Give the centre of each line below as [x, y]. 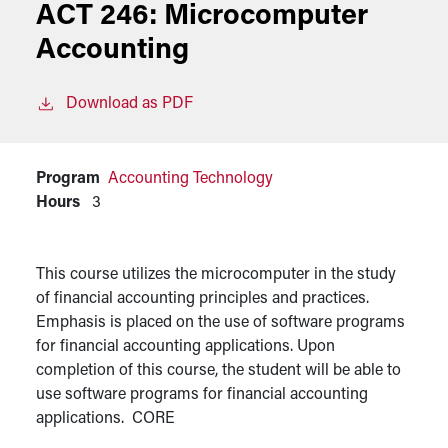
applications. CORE [105, 419]
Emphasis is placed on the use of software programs [220, 323]
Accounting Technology [190, 179]
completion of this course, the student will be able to [218, 371]
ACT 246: [100, 16]
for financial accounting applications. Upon [185, 347]
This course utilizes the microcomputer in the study [216, 275]
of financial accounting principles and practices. [202, 299]
